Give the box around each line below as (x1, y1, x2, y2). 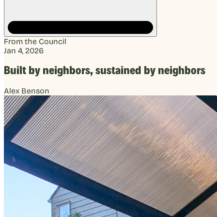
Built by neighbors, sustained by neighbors (4, 64, 205, 77)
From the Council (4, 37, 66, 46)
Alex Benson (4, 86, 49, 95)
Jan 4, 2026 (4, 46, 44, 56)
